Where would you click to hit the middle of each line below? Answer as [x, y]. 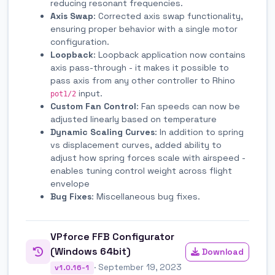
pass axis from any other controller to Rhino [143, 80]
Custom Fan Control [93, 106]
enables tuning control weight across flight [141, 170]
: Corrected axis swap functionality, [168, 16]
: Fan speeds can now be [188, 106]
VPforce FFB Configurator [112, 236]
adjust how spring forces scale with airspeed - [148, 157]
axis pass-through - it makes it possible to [140, 67]
